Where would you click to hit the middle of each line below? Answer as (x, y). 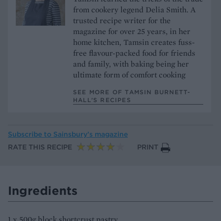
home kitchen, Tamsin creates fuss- (134, 42)
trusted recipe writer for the (122, 20)
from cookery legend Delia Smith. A (134, 9)
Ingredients (43, 191)
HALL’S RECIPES (102, 100)
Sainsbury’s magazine (91, 134)
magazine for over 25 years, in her (132, 31)
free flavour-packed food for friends (134, 53)
